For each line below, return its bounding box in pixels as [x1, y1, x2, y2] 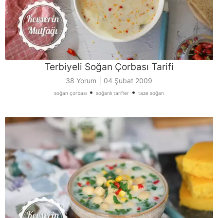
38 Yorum [66, 76, 96, 85]
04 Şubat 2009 [104, 76, 152, 85]
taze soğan [138, 90, 164, 96]
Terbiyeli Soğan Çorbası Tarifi [44, 60, 174, 73]
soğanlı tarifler [96, 90, 129, 96]
